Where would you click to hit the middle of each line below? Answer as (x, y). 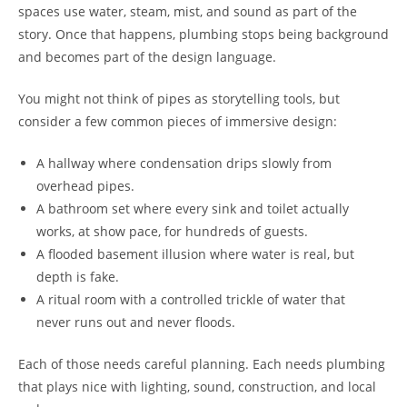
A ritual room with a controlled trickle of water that (191, 299)
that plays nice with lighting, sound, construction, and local (197, 387)
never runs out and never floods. (136, 322)
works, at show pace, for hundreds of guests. (172, 231)
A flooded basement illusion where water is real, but (195, 254)
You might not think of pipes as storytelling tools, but (179, 99)
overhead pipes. (85, 186)
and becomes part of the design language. (147, 57)
